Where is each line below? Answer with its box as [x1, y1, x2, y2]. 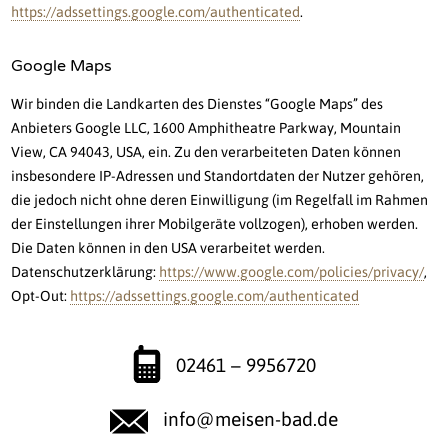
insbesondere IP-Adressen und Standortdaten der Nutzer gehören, [11, 168, 425, 185]
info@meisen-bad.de [163, 408, 338, 431]
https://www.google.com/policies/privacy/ [159, 264, 425, 281]
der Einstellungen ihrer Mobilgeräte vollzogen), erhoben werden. [11, 216, 419, 233]
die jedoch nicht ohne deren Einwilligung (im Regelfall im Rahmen [11, 192, 429, 209]
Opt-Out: [11, 288, 71, 305]
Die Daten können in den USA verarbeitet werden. [11, 240, 326, 257]
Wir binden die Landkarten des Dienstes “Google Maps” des [11, 96, 384, 113]
